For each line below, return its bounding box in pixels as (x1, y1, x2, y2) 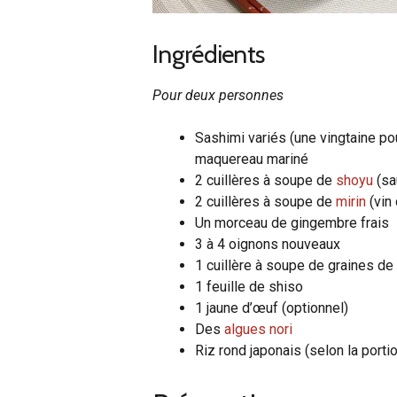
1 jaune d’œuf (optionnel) (195, 299, 348, 316)
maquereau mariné (195, 150, 308, 167)
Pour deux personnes (152, 86, 284, 104)
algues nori (224, 320, 292, 338)
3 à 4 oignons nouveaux (195, 235, 340, 253)
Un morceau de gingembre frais (195, 214, 389, 231)
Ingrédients (152, 38, 265, 69)
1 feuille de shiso (195, 277, 303, 295)
